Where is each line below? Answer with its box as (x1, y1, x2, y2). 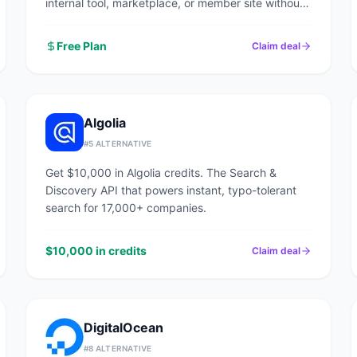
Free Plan (57, 39, 107, 53)
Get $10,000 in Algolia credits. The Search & (45, 166, 277, 179)
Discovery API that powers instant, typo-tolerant (45, 183, 296, 197)
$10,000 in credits (45, 244, 147, 257)
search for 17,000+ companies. (45, 201, 206, 214)
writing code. (45, 14, 113, 27)
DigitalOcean (84, 320, 163, 335)
